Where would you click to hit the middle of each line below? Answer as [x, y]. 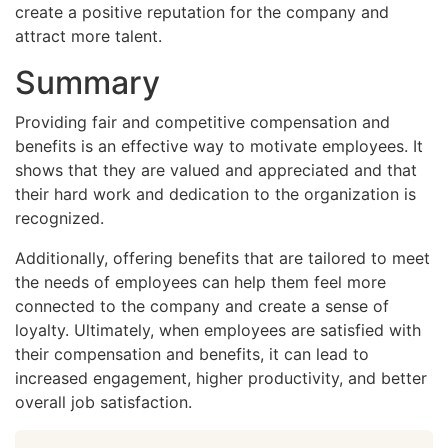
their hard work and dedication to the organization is [215, 193]
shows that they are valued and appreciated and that [216, 169]
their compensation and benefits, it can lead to [192, 353]
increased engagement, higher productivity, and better [221, 377]
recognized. [59, 217]
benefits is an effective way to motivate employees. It [219, 145]
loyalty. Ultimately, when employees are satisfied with [218, 329]
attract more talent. [88, 35]
